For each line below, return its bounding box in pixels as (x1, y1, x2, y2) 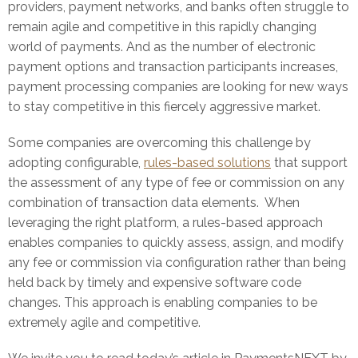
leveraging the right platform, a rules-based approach (8, 215, 323, 230)
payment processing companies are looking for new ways (8, 79, 348, 94)
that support (271, 155, 348, 170)
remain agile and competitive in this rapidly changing (8, 19, 316, 34)
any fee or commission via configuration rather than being (8, 255, 346, 270)
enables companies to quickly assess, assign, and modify (8, 235, 344, 250)
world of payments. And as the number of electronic (8, 39, 316, 54)
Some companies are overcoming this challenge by (8, 135, 311, 150)
